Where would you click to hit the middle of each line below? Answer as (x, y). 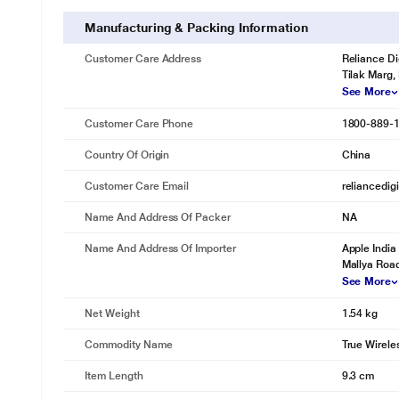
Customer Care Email (137, 186)
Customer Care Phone (139, 124)
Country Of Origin (127, 155)
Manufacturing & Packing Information (196, 28)
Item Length (114, 376)
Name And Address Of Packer (158, 217)
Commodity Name (129, 345)
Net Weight (112, 313)
